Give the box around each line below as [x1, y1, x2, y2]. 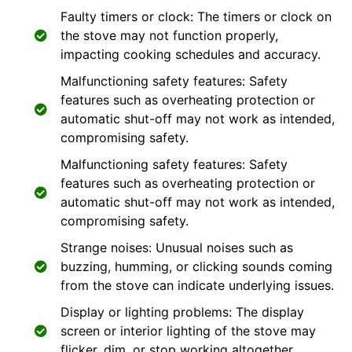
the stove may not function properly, [60, 27, 278, 43]
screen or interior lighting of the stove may [60, 323, 316, 339]
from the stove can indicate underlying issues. [60, 277, 334, 293]
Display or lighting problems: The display [60, 304, 304, 320]
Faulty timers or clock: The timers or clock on [60, 9, 332, 24]
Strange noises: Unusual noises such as [60, 240, 293, 255]
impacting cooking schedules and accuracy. [60, 46, 321, 62]
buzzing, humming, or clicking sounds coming [60, 258, 332, 274]
